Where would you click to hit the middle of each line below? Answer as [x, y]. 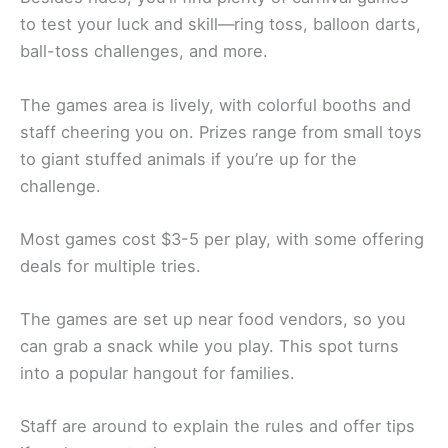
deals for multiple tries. [110, 265]
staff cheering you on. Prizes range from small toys [221, 131]
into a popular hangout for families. [157, 373]
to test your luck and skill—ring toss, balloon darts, [220, 24]
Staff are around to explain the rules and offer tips [217, 426]
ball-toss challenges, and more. [144, 51]
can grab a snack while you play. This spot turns [209, 346]
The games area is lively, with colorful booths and [215, 104]
